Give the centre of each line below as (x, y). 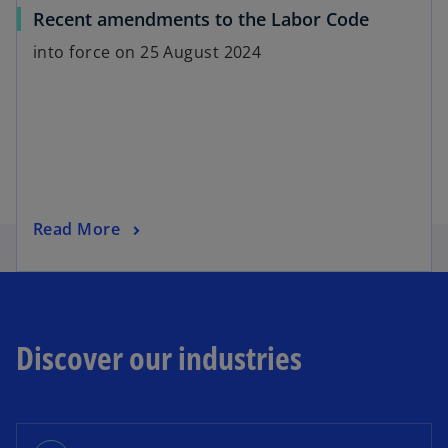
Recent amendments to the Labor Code (201, 19)
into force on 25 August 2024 (147, 52)
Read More (76, 229)
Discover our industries (159, 358)
